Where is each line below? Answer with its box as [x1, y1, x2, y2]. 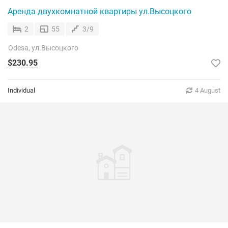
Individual [8, 87, 35, 94]
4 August [195, 87, 220, 94]
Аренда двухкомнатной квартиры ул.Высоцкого [8, 7, 191, 16]
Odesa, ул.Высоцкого [8, 44, 78, 52]
